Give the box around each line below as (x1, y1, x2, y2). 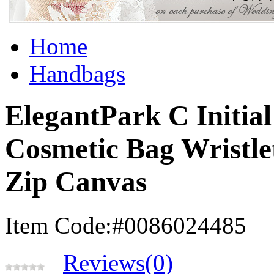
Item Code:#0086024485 (5, 212, 246, 239)
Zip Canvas (5, 166, 147, 198)
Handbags (29, 61, 125, 87)
